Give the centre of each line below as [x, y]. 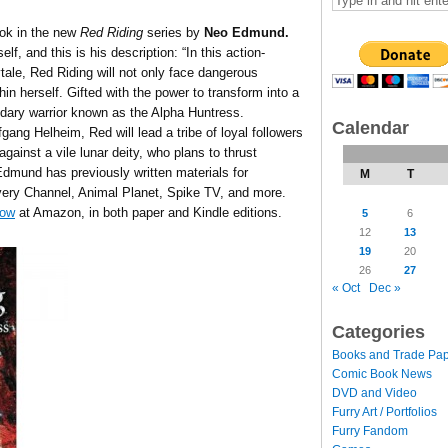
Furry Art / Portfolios [384, 411]
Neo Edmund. [246, 32]
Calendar [370, 127]
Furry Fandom [370, 430]
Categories [378, 331]
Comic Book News [382, 373]
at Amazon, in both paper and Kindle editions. [148, 212]
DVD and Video [374, 392]
